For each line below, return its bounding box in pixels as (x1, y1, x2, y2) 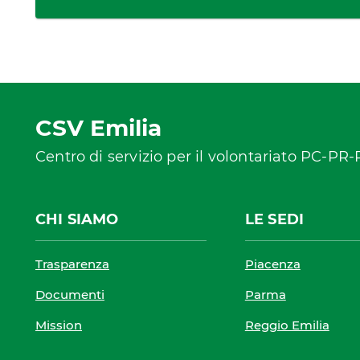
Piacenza (244, 256, 301, 272)
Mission (35, 317, 82, 333)
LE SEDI (244, 211, 305, 228)
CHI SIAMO (35, 211, 119, 228)
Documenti (35, 287, 104, 302)
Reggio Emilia (244, 317, 329, 333)
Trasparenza (35, 256, 109, 272)
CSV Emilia (35, 114, 162, 141)
